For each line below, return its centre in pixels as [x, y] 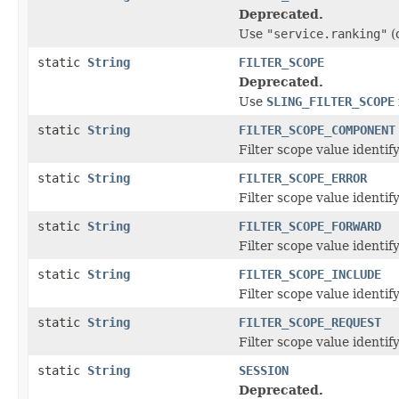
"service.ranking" [327, 33]
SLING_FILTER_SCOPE [330, 101]
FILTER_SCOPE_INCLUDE [310, 274]
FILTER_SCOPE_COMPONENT [317, 130]
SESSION [264, 370]
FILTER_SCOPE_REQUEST [310, 322]
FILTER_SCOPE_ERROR [303, 178]
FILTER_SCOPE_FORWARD [310, 226]
